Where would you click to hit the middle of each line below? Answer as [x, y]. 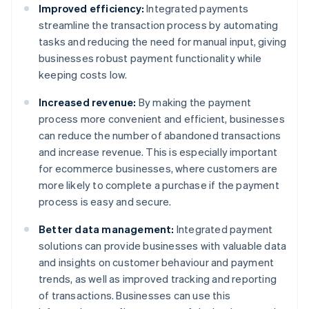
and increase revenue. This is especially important [158, 152]
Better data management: [107, 229]
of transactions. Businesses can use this [134, 296]
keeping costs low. [83, 75]
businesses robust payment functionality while [150, 58]
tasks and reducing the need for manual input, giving [163, 42]
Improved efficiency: [91, 9]
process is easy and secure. [105, 202]
